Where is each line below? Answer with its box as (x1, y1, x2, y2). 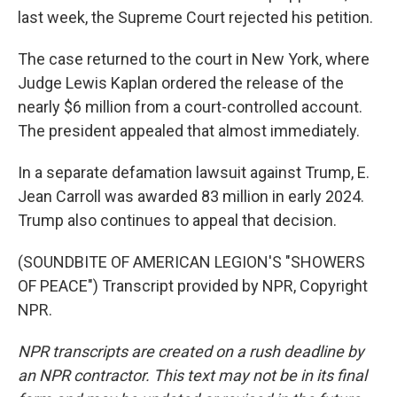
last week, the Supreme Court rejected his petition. (18, 8, 373, 27)
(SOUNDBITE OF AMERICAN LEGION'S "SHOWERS (18, 253, 365, 271)
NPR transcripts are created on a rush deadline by (18, 342, 364, 361)
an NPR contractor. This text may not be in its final (18, 366, 367, 385)
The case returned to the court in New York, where (18, 50, 370, 68)
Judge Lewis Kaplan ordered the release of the (18, 74, 344, 92)
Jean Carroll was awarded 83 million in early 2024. (18, 187, 364, 206)
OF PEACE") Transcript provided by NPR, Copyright (18, 276, 368, 295)
